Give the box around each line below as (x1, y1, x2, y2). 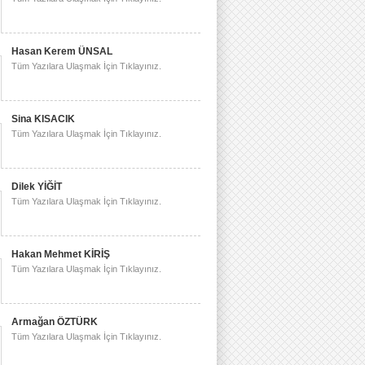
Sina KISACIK (11, 113, 75, 125)
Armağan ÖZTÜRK (11, 316, 98, 328)
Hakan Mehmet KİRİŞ (11, 248, 110, 260)
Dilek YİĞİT (11, 181, 62, 192)
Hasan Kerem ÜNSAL (11, 46, 112, 57)
